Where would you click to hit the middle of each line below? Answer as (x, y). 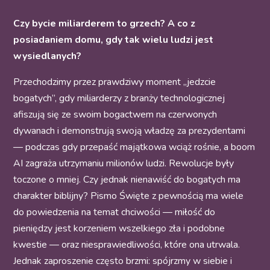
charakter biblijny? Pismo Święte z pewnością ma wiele (129, 196)
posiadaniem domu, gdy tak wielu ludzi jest (114, 40)
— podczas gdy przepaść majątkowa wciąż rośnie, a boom (134, 147)
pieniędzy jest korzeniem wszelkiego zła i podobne (119, 229)
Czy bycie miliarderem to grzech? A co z (105, 24)
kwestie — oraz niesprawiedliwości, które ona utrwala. (127, 245)
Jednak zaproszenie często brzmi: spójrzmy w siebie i (123, 261)
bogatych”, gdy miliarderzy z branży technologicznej (119, 99)
